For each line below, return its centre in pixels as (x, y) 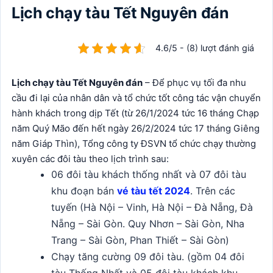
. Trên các (213, 191)
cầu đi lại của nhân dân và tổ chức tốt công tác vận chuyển (136, 98)
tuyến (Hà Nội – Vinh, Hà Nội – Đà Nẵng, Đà (152, 207)
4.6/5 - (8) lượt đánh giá (205, 48)
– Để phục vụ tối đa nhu (194, 83)
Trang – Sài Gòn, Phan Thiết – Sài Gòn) (140, 240)
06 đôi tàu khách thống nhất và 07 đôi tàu (149, 174)
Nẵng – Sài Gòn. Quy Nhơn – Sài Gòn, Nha (148, 224)
